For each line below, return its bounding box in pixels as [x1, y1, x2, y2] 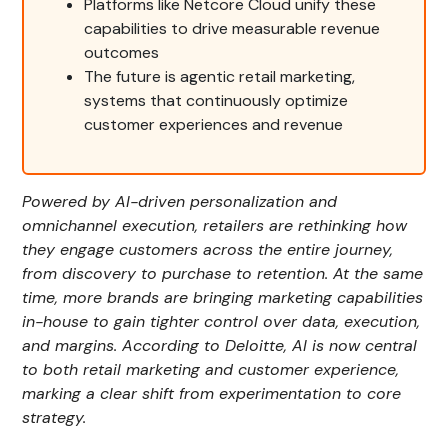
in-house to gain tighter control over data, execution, [22, 311, 421, 333]
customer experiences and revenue [84, 114, 344, 136]
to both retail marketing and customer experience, [22, 359, 400, 381]
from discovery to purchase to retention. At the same [22, 263, 424, 285]
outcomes [84, 42, 160, 64]
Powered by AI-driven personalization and [22, 191, 338, 213]
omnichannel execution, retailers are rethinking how [22, 215, 408, 237]
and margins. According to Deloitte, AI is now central [22, 335, 418, 357]
